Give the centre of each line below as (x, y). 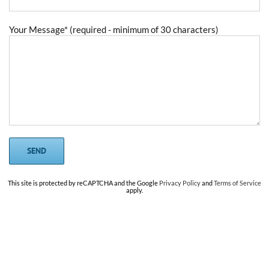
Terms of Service (237, 183)
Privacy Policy (180, 183)
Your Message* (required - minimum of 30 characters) (114, 30)
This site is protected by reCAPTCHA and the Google (83, 183)
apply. (134, 190)
